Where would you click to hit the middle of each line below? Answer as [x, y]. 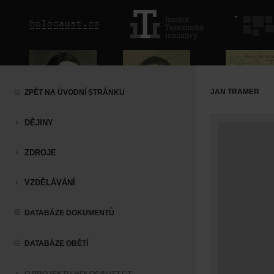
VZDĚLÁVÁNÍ [50, 183]
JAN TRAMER [235, 92]
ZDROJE [40, 153]
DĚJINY [39, 123]
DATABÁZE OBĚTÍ [56, 243]
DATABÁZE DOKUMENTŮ [69, 213]
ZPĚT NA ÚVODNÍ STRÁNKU [75, 92]
